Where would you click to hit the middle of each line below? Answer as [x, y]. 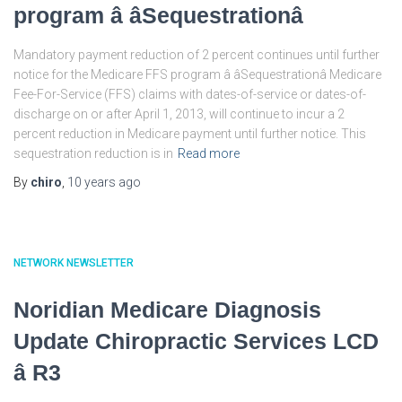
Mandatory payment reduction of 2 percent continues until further [197, 55]
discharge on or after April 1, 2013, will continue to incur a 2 [179, 114]
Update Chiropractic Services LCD [196, 341]
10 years [92, 182]
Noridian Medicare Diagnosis [167, 310]
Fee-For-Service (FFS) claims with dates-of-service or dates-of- [190, 94]
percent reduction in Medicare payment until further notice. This [190, 134]
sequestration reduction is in [93, 153]
